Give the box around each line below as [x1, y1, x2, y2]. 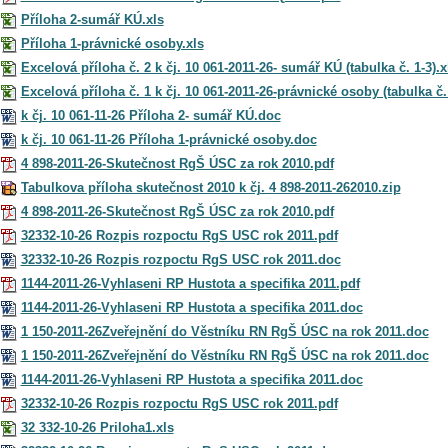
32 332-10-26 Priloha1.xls [20, 419, 174, 435]
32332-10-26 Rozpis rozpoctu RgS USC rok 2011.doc [20, 251, 341, 267]
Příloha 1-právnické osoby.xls [20, 35, 204, 51]
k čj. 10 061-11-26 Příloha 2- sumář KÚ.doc [20, 107, 281, 123]
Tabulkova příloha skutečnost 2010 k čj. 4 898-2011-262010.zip [20, 179, 401, 195]
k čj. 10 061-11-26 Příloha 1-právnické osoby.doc [20, 131, 317, 147]
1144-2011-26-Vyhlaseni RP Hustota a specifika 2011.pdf [20, 275, 360, 291]
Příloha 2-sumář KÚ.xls [20, 11, 164, 27]
